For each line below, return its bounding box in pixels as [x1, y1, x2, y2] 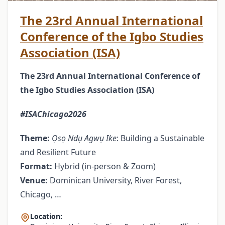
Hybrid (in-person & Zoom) [52, 160, 156, 172]
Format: [20, 160, 52, 172]
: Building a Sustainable [117, 132, 204, 144]
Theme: [20, 132, 50, 144]
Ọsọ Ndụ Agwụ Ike [52, 132, 117, 144]
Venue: [20, 174, 48, 186]
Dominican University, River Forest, [48, 174, 182, 186]
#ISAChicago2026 [20, 108, 86, 120]
